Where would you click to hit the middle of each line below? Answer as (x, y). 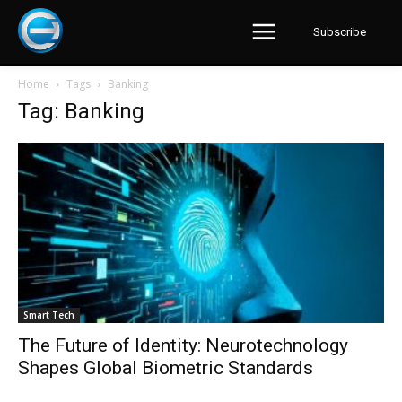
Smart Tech (49, 315)
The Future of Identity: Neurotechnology (183, 346)
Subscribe (340, 32)
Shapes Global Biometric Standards (166, 368)
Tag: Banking (81, 111)
